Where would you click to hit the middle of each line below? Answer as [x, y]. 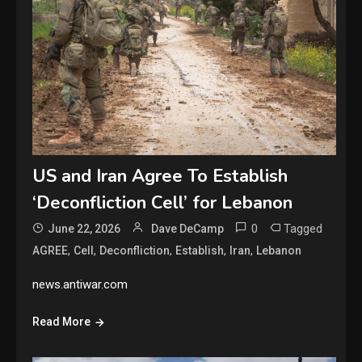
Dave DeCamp [188, 229]
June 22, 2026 [84, 229]
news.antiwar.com [80, 285]
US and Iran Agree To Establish [160, 177]
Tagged [303, 229]
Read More [62, 322]
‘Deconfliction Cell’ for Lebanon [163, 203]
